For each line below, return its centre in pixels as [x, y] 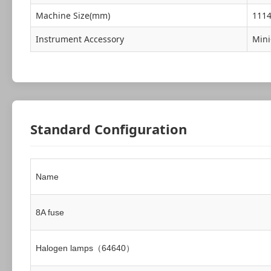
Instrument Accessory [80, 39]
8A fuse [50, 213]
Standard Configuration [109, 129]
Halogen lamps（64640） [85, 248]
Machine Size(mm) [73, 16]
